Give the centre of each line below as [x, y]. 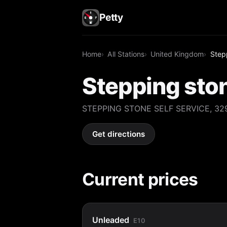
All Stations [126, 54]
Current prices [140, 179]
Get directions [119, 134]
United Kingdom [177, 54]
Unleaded [111, 220]
